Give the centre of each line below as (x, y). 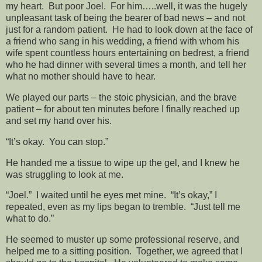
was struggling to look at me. (65, 174)
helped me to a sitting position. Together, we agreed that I (124, 251)
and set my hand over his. (59, 120)
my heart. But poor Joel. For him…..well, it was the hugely (127, 6)
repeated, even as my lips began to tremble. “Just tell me (123, 207)
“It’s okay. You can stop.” (57, 142)
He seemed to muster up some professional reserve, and (123, 240)
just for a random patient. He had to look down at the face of (129, 30)
